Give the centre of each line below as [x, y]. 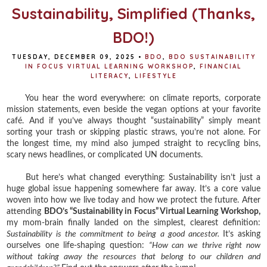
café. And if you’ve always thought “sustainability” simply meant [133, 121]
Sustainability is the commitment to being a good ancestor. [115, 234]
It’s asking [241, 234]
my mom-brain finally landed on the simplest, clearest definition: [133, 223]
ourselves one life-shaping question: [78, 245]
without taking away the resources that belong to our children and [133, 257]
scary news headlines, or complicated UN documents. [105, 155]
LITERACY [109, 76]
